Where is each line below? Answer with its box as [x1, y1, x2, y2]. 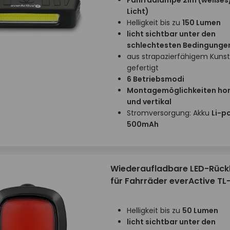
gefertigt [126, 63, 159, 73]
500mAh [126, 119, 159, 129]
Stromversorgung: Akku [126, 108, 212, 118]
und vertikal [126, 97, 171, 107]
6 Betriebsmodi [126, 74, 184, 84]
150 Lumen [182, 17, 221, 28]
